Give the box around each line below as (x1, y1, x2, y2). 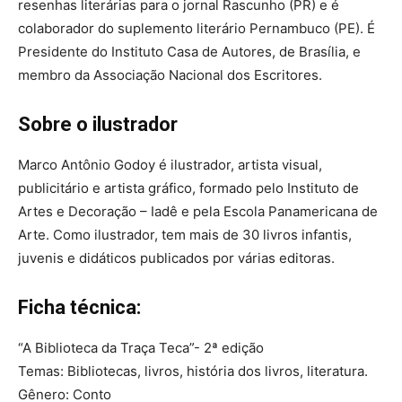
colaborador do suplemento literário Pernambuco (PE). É (18, 20, 375, 38)
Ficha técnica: (18, 296, 141, 319)
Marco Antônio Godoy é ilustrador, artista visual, (18, 156, 322, 174)
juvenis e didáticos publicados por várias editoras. (18, 249, 335, 267)
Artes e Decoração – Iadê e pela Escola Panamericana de (18, 203, 378, 221)
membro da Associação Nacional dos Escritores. (18, 66, 322, 84)
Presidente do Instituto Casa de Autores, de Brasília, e (18, 43, 361, 61)
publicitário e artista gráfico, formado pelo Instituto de (18, 179, 359, 197)
